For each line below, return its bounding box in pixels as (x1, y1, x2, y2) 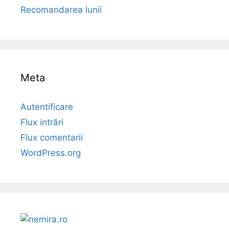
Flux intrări (20, 117, 63, 127)
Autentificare (20, 101, 73, 112)
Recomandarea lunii (20, 4, 102, 15)
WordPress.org (20, 147, 81, 158)
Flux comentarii (20, 132, 83, 143)
